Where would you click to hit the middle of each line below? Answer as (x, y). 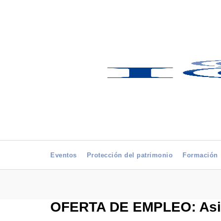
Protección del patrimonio (129, 155)
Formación (200, 155)
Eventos (64, 155)
